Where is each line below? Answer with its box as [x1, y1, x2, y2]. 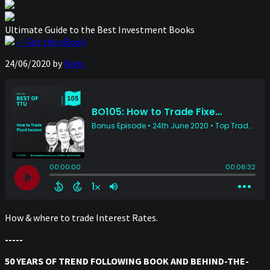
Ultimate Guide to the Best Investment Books [5, 24, 195, 36]
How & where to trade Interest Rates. [5, 212, 158, 224]
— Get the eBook [16, 36, 86, 48]
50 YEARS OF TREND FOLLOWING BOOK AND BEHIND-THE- [5, 255, 249, 267]
